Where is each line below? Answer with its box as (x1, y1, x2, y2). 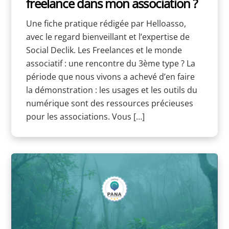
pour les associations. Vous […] (26, 110, 145, 122)
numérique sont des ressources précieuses (26, 97, 193, 109)
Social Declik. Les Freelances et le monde (26, 44, 182, 56)
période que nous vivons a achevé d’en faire (26, 71, 195, 82)
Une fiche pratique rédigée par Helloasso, (26, 17, 186, 29)
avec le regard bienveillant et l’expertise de (26, 31, 190, 42)
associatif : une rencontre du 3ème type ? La (26, 57, 195, 69)
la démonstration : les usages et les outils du (26, 84, 197, 96)
